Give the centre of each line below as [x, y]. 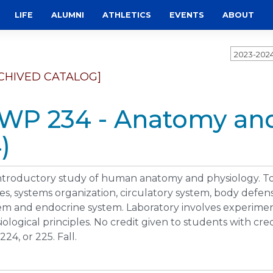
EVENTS [187, 15]
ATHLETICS [127, 15]
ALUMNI [68, 15]
